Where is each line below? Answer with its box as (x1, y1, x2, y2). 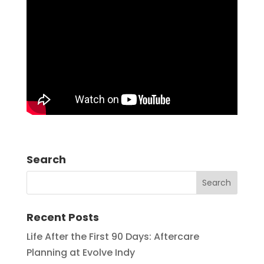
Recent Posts (26, 209, 99, 225)
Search (26, 151, 66, 167)
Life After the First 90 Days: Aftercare (26, 229, 199, 243)
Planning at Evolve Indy (26, 245, 135, 259)
